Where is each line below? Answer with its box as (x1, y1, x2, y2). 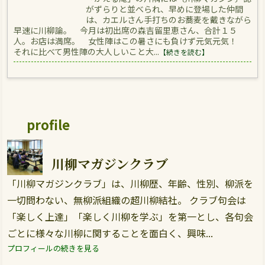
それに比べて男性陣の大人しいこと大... (14, 46, 159, 57)
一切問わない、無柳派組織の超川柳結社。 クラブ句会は (7, 193, 246, 207)
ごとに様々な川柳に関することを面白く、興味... (7, 226, 213, 240)
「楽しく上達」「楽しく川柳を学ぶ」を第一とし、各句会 (7, 209, 253, 224)
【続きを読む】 (159, 47, 209, 57)
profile (27, 115, 70, 134)
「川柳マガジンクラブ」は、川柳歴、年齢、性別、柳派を (7, 176, 253, 190)
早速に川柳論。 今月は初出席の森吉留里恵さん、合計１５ (14, 24, 237, 36)
